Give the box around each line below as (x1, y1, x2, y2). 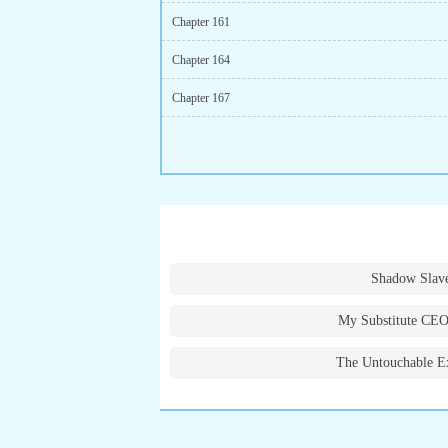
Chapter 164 (172, 53, 230, 67)
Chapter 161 (172, 15, 230, 29)
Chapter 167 (172, 91, 230, 105)
